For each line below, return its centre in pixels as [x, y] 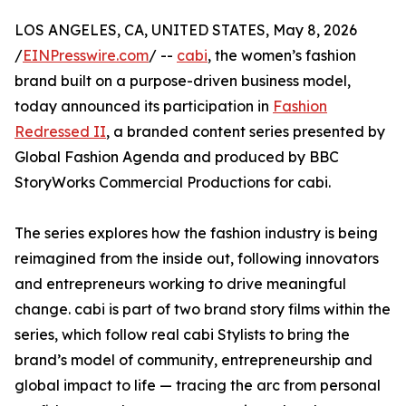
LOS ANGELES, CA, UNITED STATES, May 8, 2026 [186, 30]
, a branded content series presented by [246, 132]
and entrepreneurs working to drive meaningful [180, 284]
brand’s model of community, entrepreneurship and [193, 360]
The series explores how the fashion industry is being [196, 233]
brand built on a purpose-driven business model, [183, 81]
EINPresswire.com [86, 56]
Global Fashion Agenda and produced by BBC [177, 157]
